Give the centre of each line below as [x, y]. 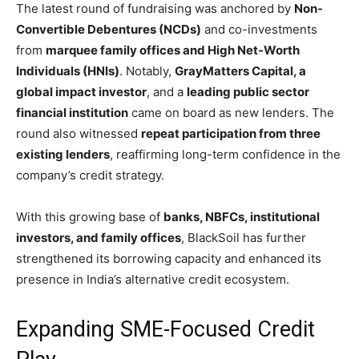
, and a [167, 91]
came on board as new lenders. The [231, 112]
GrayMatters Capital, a [240, 71]
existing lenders [63, 154]
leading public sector [248, 91]
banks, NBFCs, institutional [242, 216]
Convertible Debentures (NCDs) [109, 29]
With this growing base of [90, 216]
